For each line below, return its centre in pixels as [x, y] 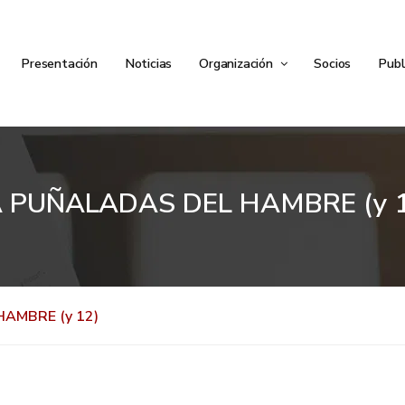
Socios [333, 63]
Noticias [148, 63]
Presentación [59, 63]
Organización [238, 63]
